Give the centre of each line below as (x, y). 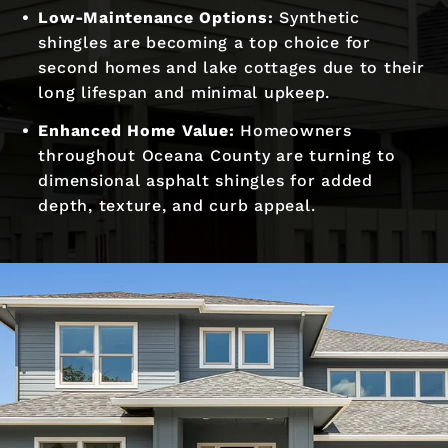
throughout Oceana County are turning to (217, 156)
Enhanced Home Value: (136, 131)
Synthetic (316, 18)
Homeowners (293, 131)
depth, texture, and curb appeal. (177, 206)
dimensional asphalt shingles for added (205, 181)
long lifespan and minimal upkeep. (184, 93)
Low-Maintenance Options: (156, 18)
